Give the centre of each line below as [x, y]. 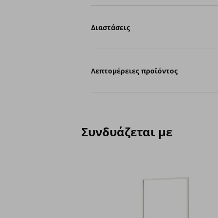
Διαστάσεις [111, 27]
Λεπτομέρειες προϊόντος [135, 71]
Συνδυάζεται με [127, 132]
